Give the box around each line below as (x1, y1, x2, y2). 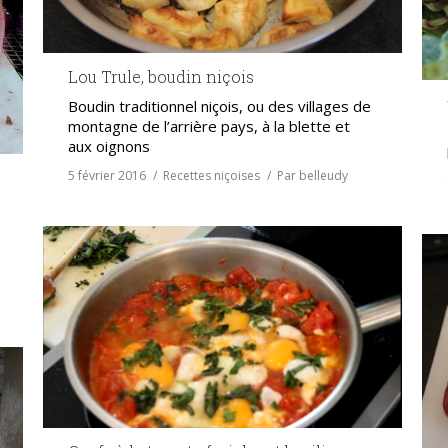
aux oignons (68, 136, 150, 157)
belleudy (299, 167, 348, 185)
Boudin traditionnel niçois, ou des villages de (68, 96, 371, 117)
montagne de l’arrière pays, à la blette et (68, 116, 350, 137)
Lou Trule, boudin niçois (68, 66, 254, 88)
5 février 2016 (68, 167, 146, 185)
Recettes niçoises (163, 167, 260, 185)
